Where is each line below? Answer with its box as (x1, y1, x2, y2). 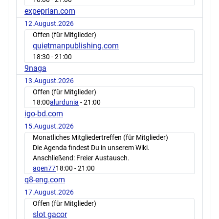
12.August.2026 (24, 20, 74, 28)
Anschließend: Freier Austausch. (33, 154, 130, 162)
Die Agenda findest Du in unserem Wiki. (33, 144, 150, 152)
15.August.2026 (24, 122, 74, 131)
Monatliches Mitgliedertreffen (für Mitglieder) (33, 133, 168, 142)
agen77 (33, 164, 56, 173)
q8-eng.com (24, 175, 65, 185)
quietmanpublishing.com (33, 41, 119, 51)
